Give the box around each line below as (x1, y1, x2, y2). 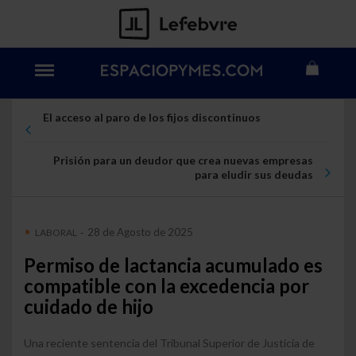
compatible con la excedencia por (24, 275, 309, 298)
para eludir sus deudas (195, 168, 314, 181)
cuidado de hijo (24, 296, 153, 319)
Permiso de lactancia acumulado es (24, 254, 323, 277)
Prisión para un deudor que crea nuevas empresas (53, 153, 314, 167)
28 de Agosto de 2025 (85, 226, 193, 239)
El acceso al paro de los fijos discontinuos (42, 110, 261, 124)
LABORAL (35, 226, 77, 239)
